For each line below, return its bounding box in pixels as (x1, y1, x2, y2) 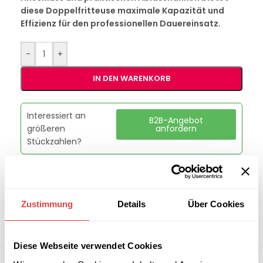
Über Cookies (187, 199, 245, 209)
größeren (27, 123, 65, 134)
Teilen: (21, 225, 49, 237)
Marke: (21, 205, 52, 217)
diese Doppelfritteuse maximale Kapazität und (21, 5, 224, 16)
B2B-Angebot (149, 114, 204, 126)
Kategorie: (21, 192, 66, 204)
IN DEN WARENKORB (93, 73, 170, 84)
